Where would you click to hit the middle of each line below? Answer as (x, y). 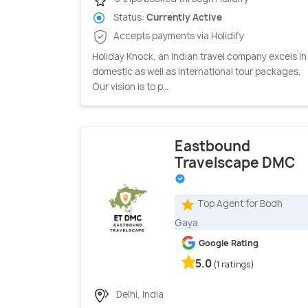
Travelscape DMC (235, 162)
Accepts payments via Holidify (178, 36)
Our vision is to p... (130, 86)
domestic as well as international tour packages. (196, 71)
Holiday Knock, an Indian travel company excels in (199, 56)
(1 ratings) (234, 264)
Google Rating (229, 243)
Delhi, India (139, 294)
